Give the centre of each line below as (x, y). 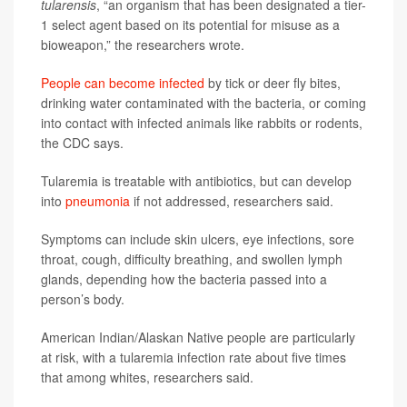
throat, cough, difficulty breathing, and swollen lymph (192, 259)
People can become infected (123, 83)
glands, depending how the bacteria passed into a (184, 279)
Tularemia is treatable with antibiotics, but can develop (196, 181)
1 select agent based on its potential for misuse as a (190, 25)
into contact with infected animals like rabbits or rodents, (202, 123)
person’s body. (83, 299)
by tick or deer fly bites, (273, 83)
